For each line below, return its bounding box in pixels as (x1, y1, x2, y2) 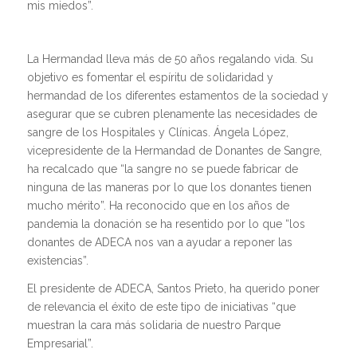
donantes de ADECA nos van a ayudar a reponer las (26, 235, 292, 249)
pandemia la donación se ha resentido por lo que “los (26, 217, 305, 230)
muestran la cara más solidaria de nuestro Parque (26, 318, 280, 331)
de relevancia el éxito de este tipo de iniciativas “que (26, 300, 296, 313)
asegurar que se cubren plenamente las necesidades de (26, 107, 317, 120)
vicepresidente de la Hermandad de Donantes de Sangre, (26, 143, 322, 157)
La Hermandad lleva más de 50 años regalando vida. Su (26, 52, 313, 65)
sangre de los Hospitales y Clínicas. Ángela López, (26, 125, 288, 139)
